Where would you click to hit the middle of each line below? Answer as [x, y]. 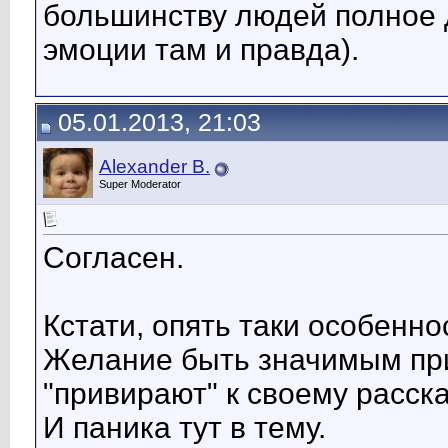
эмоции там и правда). [201, 50]
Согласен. [113, 258]
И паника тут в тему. [184, 428]
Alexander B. [154, 166]
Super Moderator [140, 184]
